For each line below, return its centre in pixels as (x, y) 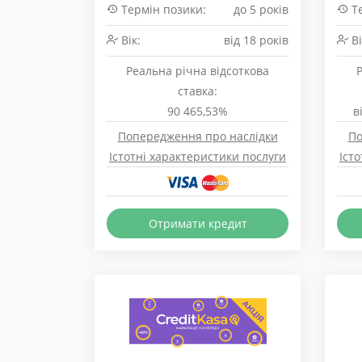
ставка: (198, 91)
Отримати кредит (198, 223)
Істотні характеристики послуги (198, 156)
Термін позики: (162, 9)
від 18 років (256, 40)
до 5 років (261, 9)
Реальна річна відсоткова (198, 71)
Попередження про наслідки (198, 136)
